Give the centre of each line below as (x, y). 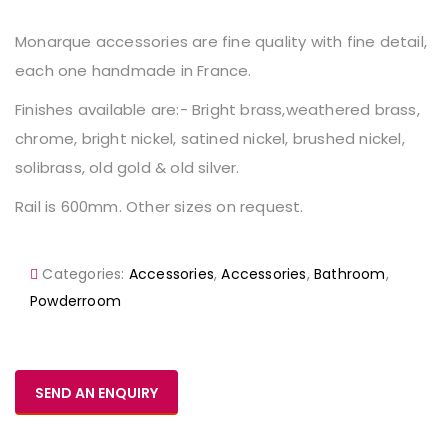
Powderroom (75, 301)
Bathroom (350, 274)
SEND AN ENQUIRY (96, 393)
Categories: (85, 274)
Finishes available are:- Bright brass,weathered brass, (217, 109)
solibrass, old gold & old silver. (127, 167)
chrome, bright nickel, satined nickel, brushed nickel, (210, 138)
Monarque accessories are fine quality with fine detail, (221, 41)
